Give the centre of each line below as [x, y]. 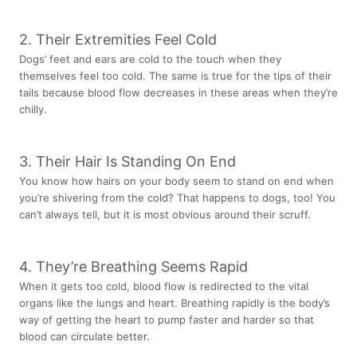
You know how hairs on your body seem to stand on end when [177, 180]
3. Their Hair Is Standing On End [127, 161]
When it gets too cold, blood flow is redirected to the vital [164, 286]
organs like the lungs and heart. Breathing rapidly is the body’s [175, 302]
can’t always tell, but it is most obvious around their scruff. [167, 214]
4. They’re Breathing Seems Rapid [133, 266]
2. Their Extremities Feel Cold [118, 40]
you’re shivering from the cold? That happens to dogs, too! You [177, 197]
